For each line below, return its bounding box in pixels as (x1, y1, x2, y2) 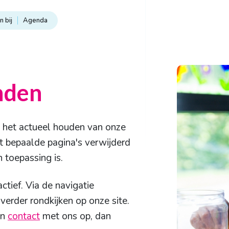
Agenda (23, 15, 48, 25)
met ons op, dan (40, 209, 111, 223)
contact (8, 209, 40, 223)
